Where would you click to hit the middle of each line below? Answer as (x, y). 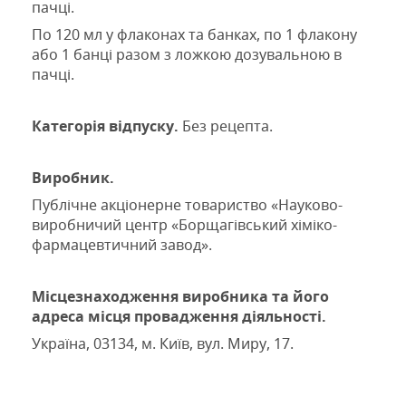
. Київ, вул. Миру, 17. (223, 344)
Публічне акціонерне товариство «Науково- (187, 205)
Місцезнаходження (105, 296)
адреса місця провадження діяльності (177, 316)
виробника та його (256, 296)
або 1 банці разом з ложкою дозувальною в (187, 55)
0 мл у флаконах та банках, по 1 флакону (214, 35)
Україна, (63, 344)
